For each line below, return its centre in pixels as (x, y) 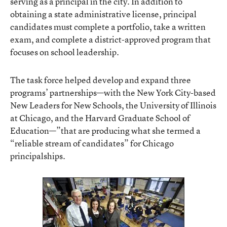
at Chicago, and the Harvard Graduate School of (100, 118)
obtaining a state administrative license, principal (103, 14)
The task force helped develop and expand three (101, 80)
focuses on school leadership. (65, 52)
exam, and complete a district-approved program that (110, 39)
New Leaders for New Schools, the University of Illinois (113, 105)
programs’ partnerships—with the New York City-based (113, 92)
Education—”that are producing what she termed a (105, 130)
